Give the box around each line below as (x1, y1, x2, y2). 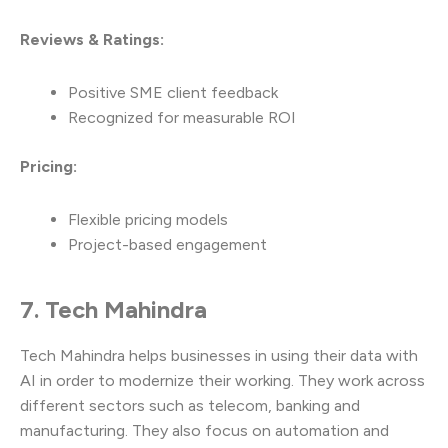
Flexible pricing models (68, 209, 228, 229)
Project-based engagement (68, 234, 267, 254)
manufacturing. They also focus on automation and (20, 420, 389, 440)
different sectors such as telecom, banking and (20, 395, 360, 415)
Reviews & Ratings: (20, 29, 164, 49)
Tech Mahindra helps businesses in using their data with (20, 345, 418, 365)
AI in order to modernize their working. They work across (20, 370, 425, 390)
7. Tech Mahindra (20, 294, 207, 324)
